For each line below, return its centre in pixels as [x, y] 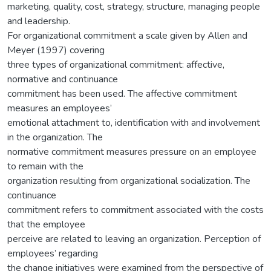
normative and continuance [63, 79]
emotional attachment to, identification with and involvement [134, 122]
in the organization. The [55, 137]
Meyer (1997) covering [56, 50]
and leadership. [39, 21]
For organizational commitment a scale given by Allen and [127, 35]
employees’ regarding [53, 253]
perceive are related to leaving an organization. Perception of [134, 239]
